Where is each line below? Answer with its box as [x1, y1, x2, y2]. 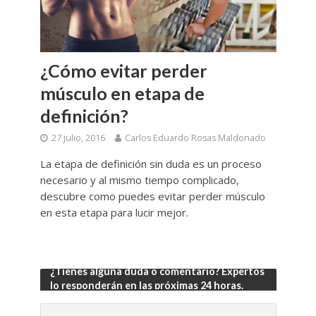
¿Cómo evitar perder [39, 60, 207, 82]
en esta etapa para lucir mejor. [39, 205, 188, 220]
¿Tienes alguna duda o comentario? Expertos [49, 265, 265, 278]
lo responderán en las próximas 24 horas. [49, 279, 243, 292]
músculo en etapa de [39, 83, 205, 104]
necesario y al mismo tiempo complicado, [39, 173, 239, 188]
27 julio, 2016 [51, 132, 105, 145]
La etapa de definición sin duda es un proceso [39, 157, 262, 171]
